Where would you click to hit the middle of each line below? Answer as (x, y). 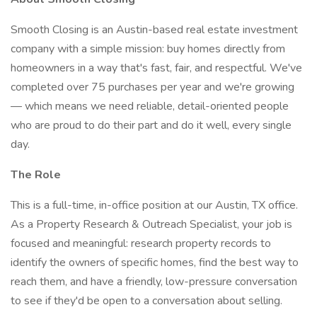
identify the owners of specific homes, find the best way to (155, 263)
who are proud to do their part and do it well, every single (151, 125)
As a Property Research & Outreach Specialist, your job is (151, 224)
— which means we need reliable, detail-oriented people (150, 106)
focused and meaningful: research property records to (141, 243)
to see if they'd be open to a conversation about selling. (146, 301)
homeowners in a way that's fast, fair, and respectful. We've (156, 68)
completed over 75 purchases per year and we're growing (152, 87)
